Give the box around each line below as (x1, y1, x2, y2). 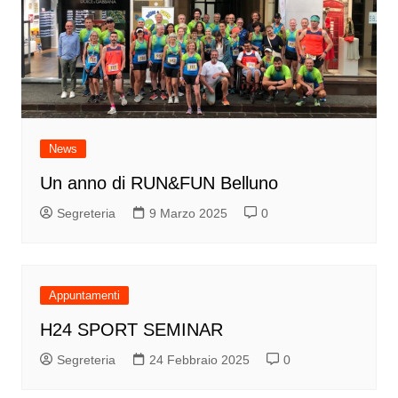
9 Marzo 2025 (148, 206, 227, 221)
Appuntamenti (48, 289, 120, 303)
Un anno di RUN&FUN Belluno (39, 173, 278, 194)
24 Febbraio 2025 (148, 353, 250, 368)
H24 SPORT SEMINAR (39, 320, 223, 340)
